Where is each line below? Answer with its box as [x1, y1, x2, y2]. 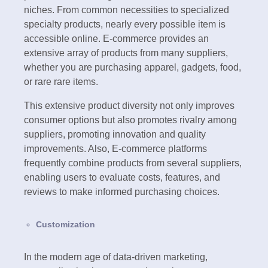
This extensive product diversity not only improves [24, 100, 234, 111]
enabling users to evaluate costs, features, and [24, 172, 220, 182]
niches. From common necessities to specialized [24, 4, 229, 15]
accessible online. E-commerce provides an [24, 33, 209, 44]
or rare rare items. [24, 76, 100, 87]
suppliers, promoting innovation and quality [24, 129, 206, 139]
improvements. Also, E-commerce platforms [24, 143, 207, 154]
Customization [36, 219, 95, 229]
